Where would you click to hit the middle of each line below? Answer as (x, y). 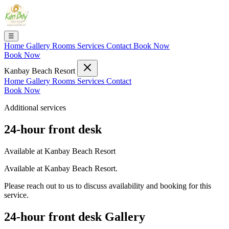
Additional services (35, 108)
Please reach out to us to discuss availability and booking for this (108, 186)
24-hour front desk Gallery (75, 216)
